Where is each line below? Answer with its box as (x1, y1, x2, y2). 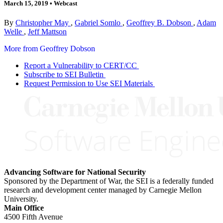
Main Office (4, 203, 44, 212)
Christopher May (15, 18, 71, 27)
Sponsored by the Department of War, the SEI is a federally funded (4, 176, 214, 185)
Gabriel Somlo (75, 18, 122, 27)
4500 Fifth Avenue (4, 212, 63, 221)
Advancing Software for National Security (4, 167, 146, 176)
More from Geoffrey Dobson (4, 44, 95, 53)
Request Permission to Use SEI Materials (24, 79, 153, 88)
